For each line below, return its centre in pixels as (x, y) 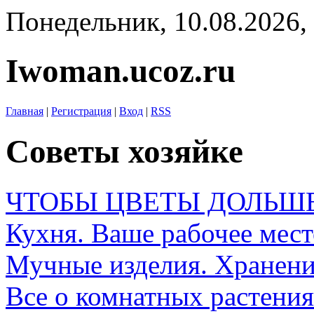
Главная (25, 111)
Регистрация (81, 111)
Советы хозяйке (124, 152)
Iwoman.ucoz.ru (121, 71)
